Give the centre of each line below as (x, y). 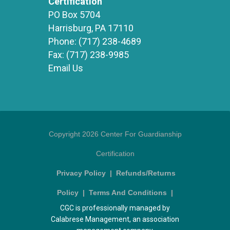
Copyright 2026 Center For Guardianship (115, 134)
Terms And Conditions (128, 193)
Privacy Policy (81, 173)
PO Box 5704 (74, 15)
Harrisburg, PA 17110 (91, 28)
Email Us (66, 68)
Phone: (62, 41)
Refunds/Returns (146, 173)
